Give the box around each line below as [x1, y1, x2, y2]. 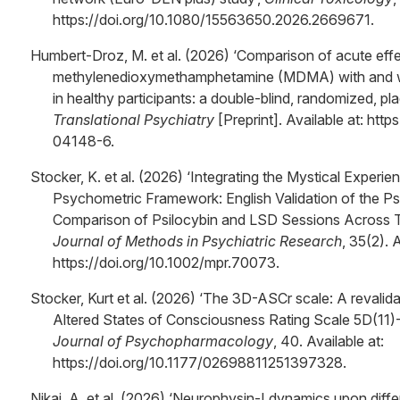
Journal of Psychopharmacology [53, 332, 273, 350]
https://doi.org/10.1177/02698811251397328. [53, 354, 346, 371]
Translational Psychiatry [53, 111, 214, 129]
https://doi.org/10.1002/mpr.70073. [53, 254, 279, 271]
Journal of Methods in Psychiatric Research [53, 232, 342, 250]
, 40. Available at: [273, 332, 384, 350]
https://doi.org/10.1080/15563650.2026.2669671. [53, 11, 374, 29]
